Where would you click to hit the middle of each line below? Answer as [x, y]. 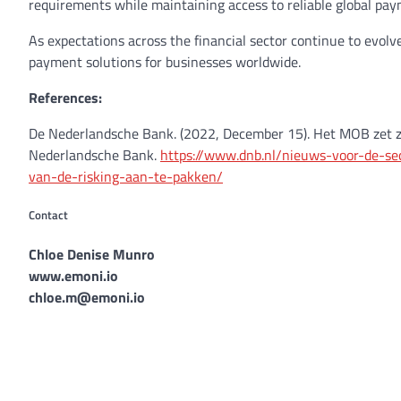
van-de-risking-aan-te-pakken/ [126, 176]
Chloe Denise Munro [92, 255]
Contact [48, 215]
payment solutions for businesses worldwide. [166, 62]
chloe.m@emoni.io [87, 298]
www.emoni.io [73, 276]
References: [67, 98]
